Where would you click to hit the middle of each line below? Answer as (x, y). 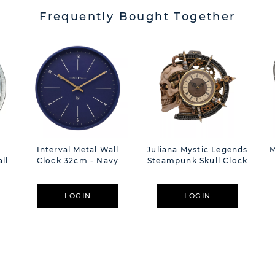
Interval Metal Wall (78, 150)
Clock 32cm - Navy (78, 161)
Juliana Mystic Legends (197, 150)
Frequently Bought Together (137, 17)
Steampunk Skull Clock (197, 161)
